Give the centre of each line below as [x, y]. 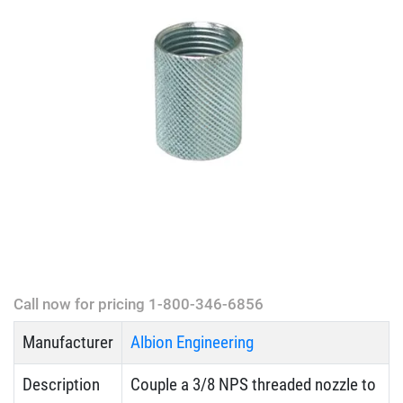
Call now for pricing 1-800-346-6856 [139, 304]
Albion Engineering [192, 343]
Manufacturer [68, 343]
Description [61, 385]
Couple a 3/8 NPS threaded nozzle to [253, 385]
